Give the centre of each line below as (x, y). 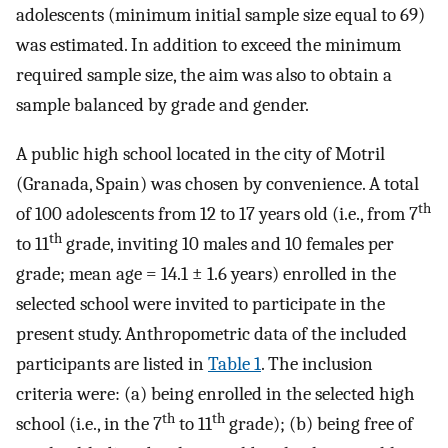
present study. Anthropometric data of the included (211, 333)
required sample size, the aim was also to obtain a (204, 75)
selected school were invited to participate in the (200, 303)
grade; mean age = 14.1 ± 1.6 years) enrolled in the (206, 273)
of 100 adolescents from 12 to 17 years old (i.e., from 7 (217, 213)
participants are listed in (112, 363)
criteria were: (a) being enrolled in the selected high (215, 393)
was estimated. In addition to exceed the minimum (208, 45)
